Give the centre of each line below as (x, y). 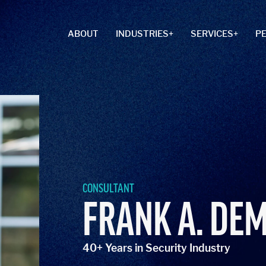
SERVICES (212, 34)
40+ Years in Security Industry (157, 248)
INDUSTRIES (142, 34)
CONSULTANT (109, 189)
